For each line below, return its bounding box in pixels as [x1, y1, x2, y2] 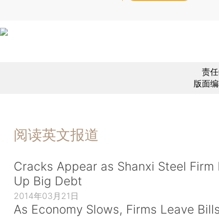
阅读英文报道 [14, 126, 99, 143]
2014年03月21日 [14, 191, 79, 201]
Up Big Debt [14, 174, 82, 189]
